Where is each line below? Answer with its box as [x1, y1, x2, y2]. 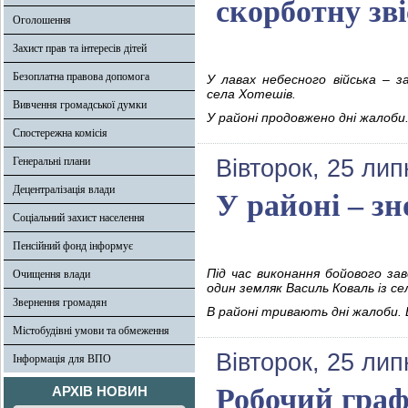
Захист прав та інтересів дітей [13, 42, 147, 55]
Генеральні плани [13, 155, 90, 168]
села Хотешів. [207, 87, 300, 101]
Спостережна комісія [13, 127, 107, 139]
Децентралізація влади [13, 183, 115, 196]
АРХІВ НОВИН [51, 383, 148, 399]
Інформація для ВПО [13, 352, 111, 365]
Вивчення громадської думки [13, 98, 147, 111]
